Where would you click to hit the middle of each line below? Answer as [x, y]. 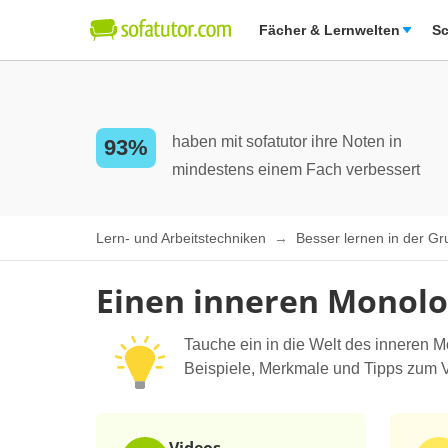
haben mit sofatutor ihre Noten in [287, 141]
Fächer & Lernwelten [329, 30]
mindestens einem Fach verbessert [296, 169]
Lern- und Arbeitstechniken [183, 238]
